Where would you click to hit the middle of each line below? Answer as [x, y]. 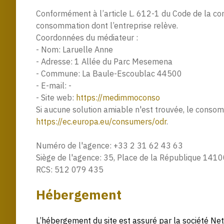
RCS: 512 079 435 [70, 169]
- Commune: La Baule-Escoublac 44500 [109, 73]
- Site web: [56, 97]
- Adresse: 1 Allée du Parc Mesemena [104, 61]
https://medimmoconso [118, 97]
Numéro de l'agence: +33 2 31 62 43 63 [109, 145]
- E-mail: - [54, 85]
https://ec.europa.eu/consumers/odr [101, 121]
